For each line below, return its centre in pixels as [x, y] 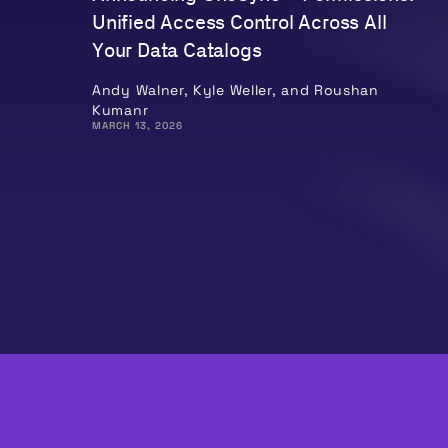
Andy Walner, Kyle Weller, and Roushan [235, 89]
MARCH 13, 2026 [137, 125]
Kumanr [120, 109]
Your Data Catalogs [177, 50]
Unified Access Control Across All [239, 22]
